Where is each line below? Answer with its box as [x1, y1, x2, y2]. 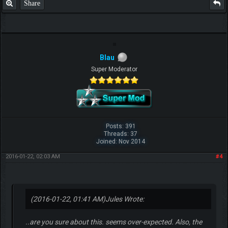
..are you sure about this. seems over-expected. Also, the [25, 218, 202, 226]
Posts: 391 [105, 123, 136, 130]
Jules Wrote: [105, 195, 144, 204]
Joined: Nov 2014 [96, 138, 146, 146]
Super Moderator [91, 66, 137, 73]
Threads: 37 [104, 130, 138, 138]
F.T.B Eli [103, 28, 125, 36]
